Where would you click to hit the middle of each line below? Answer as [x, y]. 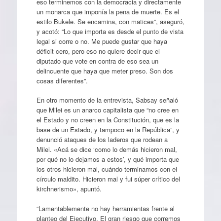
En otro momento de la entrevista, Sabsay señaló [107, 100]
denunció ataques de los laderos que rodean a [102, 139]
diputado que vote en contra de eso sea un [97, 61]
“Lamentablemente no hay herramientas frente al [105, 208]
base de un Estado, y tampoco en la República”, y [108, 129]
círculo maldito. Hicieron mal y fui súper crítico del [108, 179]
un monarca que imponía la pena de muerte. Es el [108, 11]
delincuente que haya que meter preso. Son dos [105, 71]
